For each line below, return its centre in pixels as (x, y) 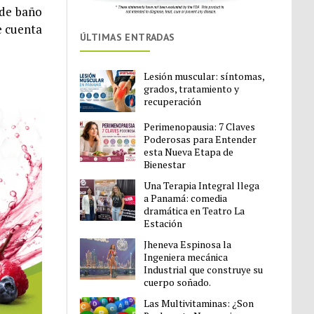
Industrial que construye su (204, 269)
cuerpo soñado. (178, 282)
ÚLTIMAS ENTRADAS (128, 37)
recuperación (173, 102)
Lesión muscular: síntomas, (204, 76)
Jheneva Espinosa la (188, 244)
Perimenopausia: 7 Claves (200, 126)
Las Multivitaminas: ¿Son (199, 303)
